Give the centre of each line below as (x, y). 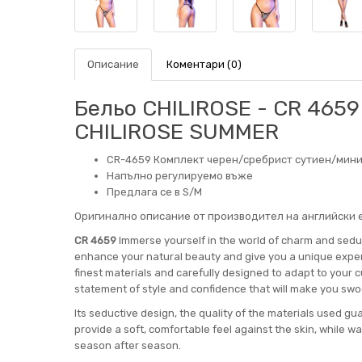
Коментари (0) (204, 64)
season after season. (128, 345)
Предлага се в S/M (154, 192)
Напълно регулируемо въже (180, 176)
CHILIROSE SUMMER (177, 132)
